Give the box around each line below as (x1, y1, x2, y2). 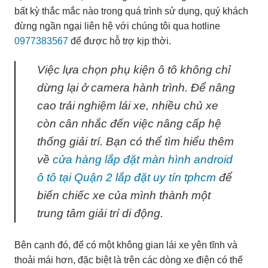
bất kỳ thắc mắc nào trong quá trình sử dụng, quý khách (14, 5, 248, 16)
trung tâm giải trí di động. (37, 206, 163, 220)
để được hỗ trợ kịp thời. (68, 35, 171, 46)
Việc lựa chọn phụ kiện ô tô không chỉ (37, 63, 230, 76)
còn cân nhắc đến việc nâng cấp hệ (37, 117, 221, 130)
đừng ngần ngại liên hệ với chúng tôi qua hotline (14, 20, 220, 31)
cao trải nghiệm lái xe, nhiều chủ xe (37, 99, 218, 112)
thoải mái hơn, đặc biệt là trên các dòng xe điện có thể (14, 254, 243, 265)
